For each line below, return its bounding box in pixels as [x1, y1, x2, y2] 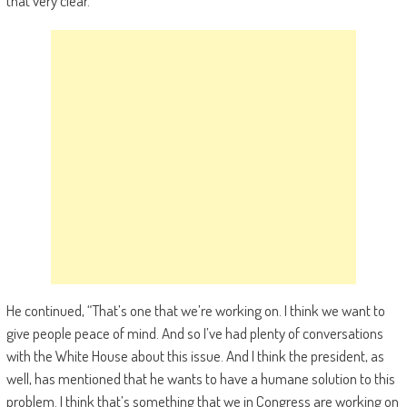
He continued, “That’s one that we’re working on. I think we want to [5, 301, 385, 320]
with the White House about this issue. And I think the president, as [5, 346, 384, 365]
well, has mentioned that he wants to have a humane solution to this [5, 369, 395, 388]
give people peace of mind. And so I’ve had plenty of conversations [5, 323, 383, 342]
